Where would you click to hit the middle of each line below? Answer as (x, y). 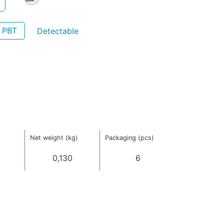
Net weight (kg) (54, 138)
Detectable (57, 31)
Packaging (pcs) (129, 138)
